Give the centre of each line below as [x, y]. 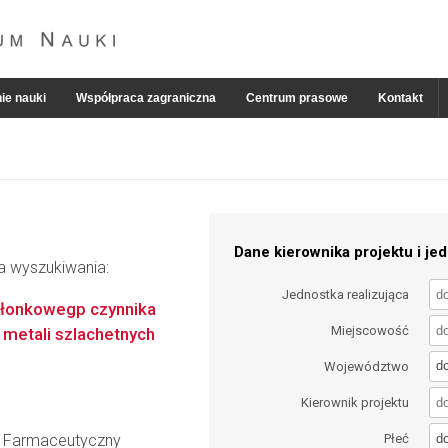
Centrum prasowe [297, 98]
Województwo [367, 366]
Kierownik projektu [355, 403]
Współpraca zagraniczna [146, 98]
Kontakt [400, 98]
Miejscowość [370, 330]
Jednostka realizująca [346, 294]
